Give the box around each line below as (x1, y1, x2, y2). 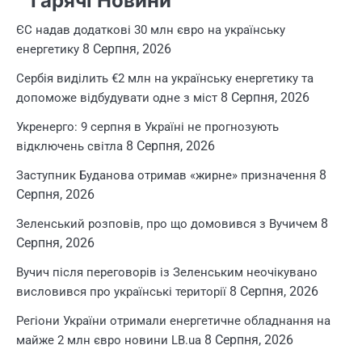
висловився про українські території (16, 284, 226, 299)
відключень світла (16, 138, 123, 154)
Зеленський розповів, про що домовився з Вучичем (16, 216, 318, 231)
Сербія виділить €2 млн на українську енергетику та (16, 70, 314, 86)
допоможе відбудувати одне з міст (16, 90, 217, 105)
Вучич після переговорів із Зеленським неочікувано (16, 264, 318, 280)
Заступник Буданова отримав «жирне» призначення (16, 167, 316, 183)
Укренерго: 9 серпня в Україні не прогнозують (16, 119, 279, 134)
